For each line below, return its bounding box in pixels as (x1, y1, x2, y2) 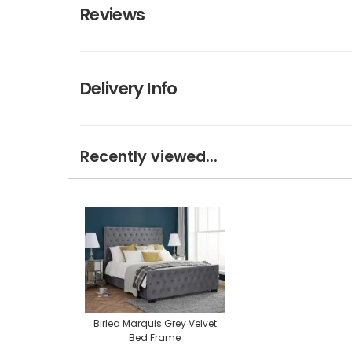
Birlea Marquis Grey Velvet (93, 317, 217, 331)
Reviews (80, 2, 145, 27)
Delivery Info (80, 76, 178, 101)
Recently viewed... (80, 145, 218, 167)
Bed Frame (129, 331, 181, 345)
